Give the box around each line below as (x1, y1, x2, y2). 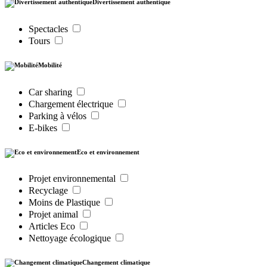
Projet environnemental (29, 173, 118, 184)
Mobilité (38, 61, 62, 69)
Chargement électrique (29, 98, 116, 109)
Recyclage (29, 185, 70, 196)
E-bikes (29, 122, 60, 133)
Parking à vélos (29, 110, 89, 121)
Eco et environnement (77, 148, 139, 156)
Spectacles (29, 23, 70, 34)
